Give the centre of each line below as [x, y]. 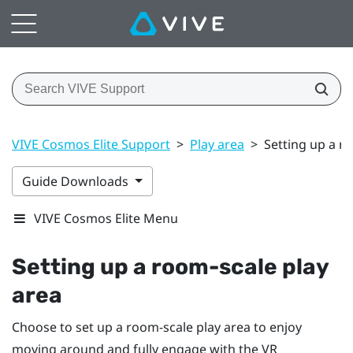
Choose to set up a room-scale [104, 327]
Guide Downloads [77, 181]
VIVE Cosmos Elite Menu [106, 218]
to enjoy [276, 327]
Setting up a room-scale [147, 266]
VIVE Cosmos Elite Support [91, 144]
